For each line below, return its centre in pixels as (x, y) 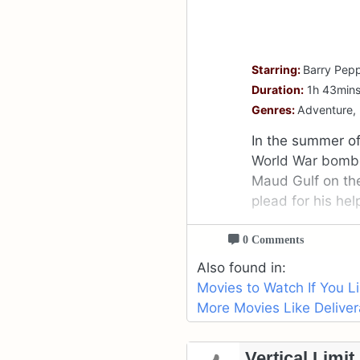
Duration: (278, 90)
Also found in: (241, 268)
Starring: (278, 70)
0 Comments (271, 240)
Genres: (275, 110)
